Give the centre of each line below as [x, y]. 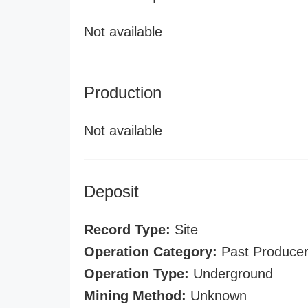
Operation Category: [151, 252]
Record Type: [127, 230]
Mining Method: [135, 296]
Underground [231, 274]
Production [123, 92]
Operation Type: [136, 274]
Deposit [111, 191]
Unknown [217, 296]
